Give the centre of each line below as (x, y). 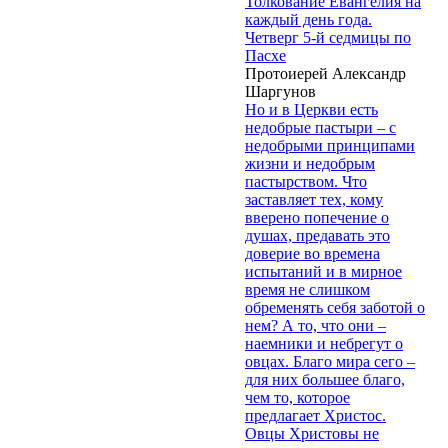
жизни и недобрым (310, 163)
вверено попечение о (317, 217)
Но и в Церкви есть (311, 109)
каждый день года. (308, 19)
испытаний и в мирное (323, 271)
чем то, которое (297, 397)
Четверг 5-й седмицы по (328, 37)
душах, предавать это (317, 235)
